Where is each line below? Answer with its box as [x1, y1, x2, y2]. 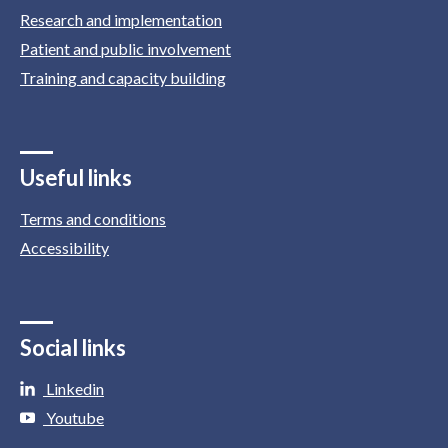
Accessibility [20, 238, 109, 258]
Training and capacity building [20, 68, 226, 88]
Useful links [20, 164, 132, 192]
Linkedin [43, 379, 104, 399]
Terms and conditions [20, 209, 166, 229]
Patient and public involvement [20, 39, 231, 59]
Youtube [43, 408, 104, 428]
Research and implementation [20, 10, 222, 30]
